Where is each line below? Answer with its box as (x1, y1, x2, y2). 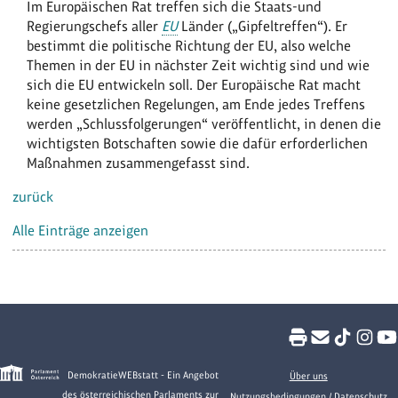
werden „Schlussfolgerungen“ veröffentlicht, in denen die (27, 115, 382, 132)
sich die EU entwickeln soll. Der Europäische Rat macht (27, 76, 362, 93)
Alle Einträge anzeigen (12, 221, 149, 239)
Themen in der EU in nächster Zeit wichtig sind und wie (27, 56, 370, 74)
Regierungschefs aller (27, 17, 163, 35)
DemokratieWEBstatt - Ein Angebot (68, 369, 219, 380)
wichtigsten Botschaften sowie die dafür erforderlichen (27, 134, 369, 152)
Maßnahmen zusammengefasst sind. (27, 154, 251, 171)
